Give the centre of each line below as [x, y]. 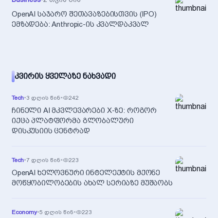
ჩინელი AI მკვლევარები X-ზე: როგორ [84, 110]
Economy [24, 212]
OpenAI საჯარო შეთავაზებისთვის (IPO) [84, 14]
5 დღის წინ [56, 212]
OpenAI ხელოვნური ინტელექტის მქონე [86, 173]
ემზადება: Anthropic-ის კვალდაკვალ [81, 24]
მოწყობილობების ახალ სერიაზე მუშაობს [92, 183]
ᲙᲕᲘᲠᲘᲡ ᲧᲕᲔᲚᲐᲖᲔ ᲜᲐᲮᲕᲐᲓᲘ [65, 76]
